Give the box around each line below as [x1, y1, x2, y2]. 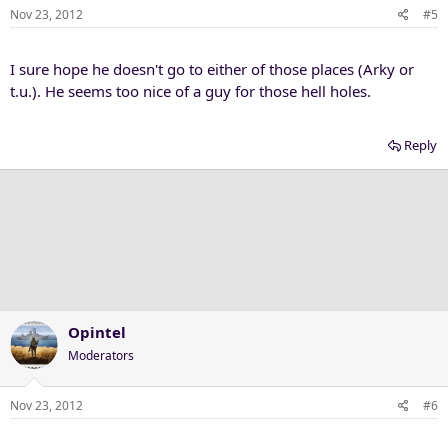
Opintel [68, 321, 126, 342]
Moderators [68, 346, 134, 364]
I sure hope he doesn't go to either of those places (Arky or [10, 58, 414, 79]
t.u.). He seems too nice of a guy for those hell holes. [10, 80, 371, 101]
